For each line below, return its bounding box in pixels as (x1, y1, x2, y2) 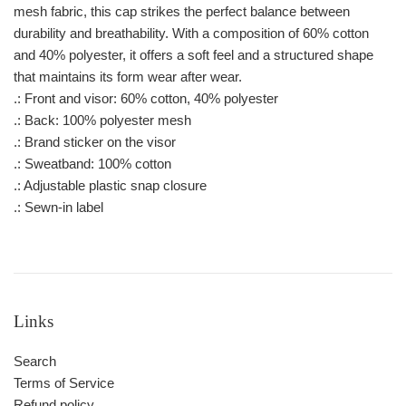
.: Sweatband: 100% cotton (14, 156, 171, 172)
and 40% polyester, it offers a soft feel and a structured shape (14, 47, 373, 63)
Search (14, 353, 56, 370)
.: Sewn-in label (14, 199, 103, 216)
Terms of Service (14, 375, 114, 391)
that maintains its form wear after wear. (14, 69, 242, 85)
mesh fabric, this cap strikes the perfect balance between (14, 4, 350, 20)
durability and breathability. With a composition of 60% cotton (14, 25, 369, 42)
